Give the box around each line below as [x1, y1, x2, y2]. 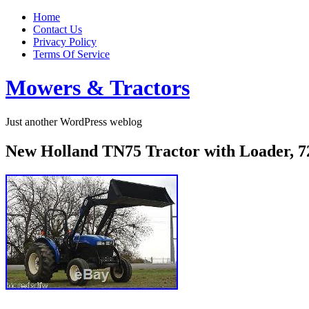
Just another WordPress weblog [6, 115, 142, 128]
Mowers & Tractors [6, 75, 190, 101]
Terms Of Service [33, 48, 110, 60]
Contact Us [33, 23, 82, 35]
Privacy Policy [33, 36, 97, 48]
